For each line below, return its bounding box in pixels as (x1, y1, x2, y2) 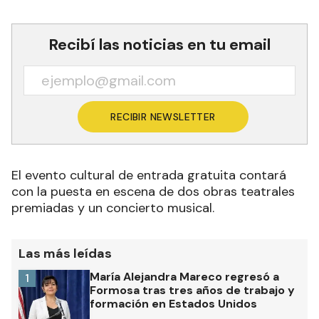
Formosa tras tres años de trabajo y (90, 282, 295, 298)
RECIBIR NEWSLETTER (110, 110, 216, 123)
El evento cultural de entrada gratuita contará (11, 166, 286, 184)
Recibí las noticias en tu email (48, 33, 271, 55)
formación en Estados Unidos (90, 296, 257, 311)
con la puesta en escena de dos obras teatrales (11, 182, 295, 200)
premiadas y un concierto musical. (11, 199, 214, 216)
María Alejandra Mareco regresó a (90, 268, 279, 284)
